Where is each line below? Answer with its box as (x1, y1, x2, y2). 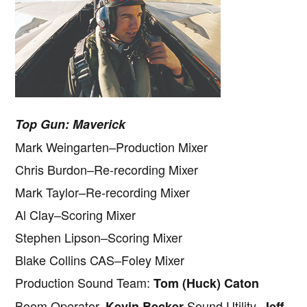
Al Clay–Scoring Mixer (15, 205, 136, 223)
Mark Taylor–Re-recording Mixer (15, 182, 191, 201)
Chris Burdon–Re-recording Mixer (15, 160, 199, 178)
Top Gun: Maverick (15, 114, 126, 133)
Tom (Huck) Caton (153, 273, 260, 292)
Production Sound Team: (15, 273, 154, 291)
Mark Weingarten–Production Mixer (15, 137, 208, 156)
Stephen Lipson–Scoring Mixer (15, 228, 183, 246)
